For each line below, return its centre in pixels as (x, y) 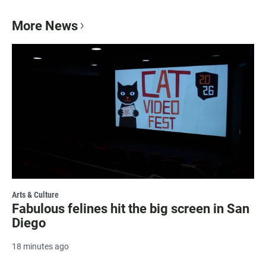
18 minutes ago (40, 246)
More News (45, 26)
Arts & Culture (35, 194)
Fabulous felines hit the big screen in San (131, 208)
